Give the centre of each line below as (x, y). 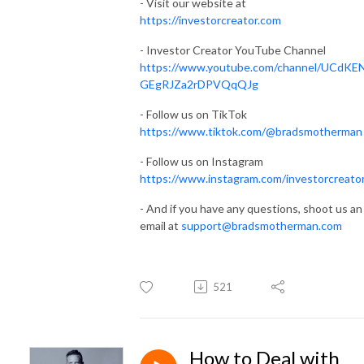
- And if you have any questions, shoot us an (251, 208)
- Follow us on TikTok (193, 114)
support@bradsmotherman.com (262, 225)
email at (160, 225)
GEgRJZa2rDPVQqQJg (199, 84)
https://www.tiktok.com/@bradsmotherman (251, 131)
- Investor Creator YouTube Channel (233, 50)
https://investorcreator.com (210, 19)
